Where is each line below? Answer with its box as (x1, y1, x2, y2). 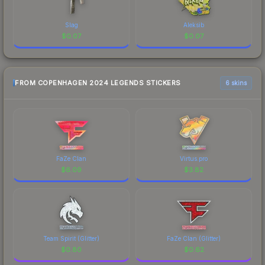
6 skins (225, 79, 247, 86)
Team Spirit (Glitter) (43, 234, 99, 242)
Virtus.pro (180, 154, 208, 162)
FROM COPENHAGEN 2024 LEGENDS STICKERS (15, 79, 181, 88)
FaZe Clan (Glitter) (167, 234, 221, 242)
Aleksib (183, 21, 204, 28)
